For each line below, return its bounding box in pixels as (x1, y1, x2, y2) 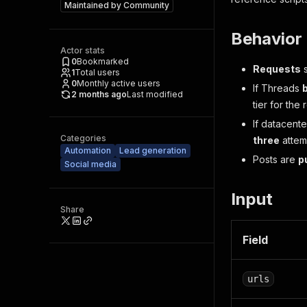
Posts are (253, 153, 298, 165)
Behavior (231, 29, 302, 49)
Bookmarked (77, 56, 129, 66)
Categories (60, 133, 106, 143)
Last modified (127, 89, 183, 99)
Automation (64, 145, 111, 156)
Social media (64, 159, 116, 169)
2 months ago (71, 89, 127, 99)
